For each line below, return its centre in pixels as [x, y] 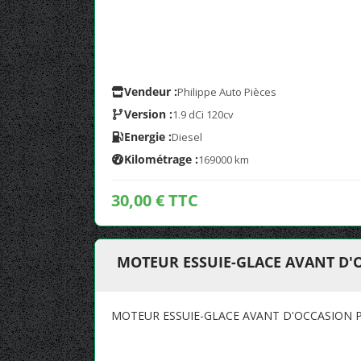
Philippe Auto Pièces [227, 92]
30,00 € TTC [155, 200]
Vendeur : [151, 91]
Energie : [148, 137]
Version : [148, 114]
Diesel [187, 137]
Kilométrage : [161, 159]
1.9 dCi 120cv [203, 114]
